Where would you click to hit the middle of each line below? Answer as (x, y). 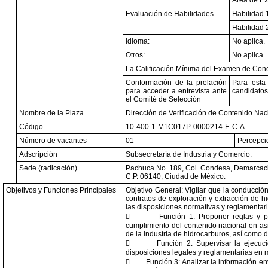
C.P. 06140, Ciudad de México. (176, 176)
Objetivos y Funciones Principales (61, 190)
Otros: (135, 55)
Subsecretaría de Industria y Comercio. (189, 154)
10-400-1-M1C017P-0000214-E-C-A (185, 127)
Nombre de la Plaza (51, 113)
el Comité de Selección (163, 99)
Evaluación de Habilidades (170, 14)
